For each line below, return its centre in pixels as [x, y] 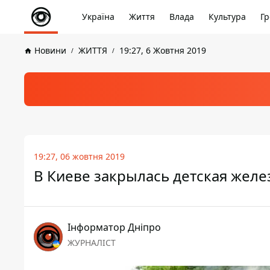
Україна [98, 17]
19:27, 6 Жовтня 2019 [163, 50]
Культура [227, 17]
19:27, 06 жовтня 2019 [79, 156]
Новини [50, 50]
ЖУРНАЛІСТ [92, 243]
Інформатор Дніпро [114, 227]
